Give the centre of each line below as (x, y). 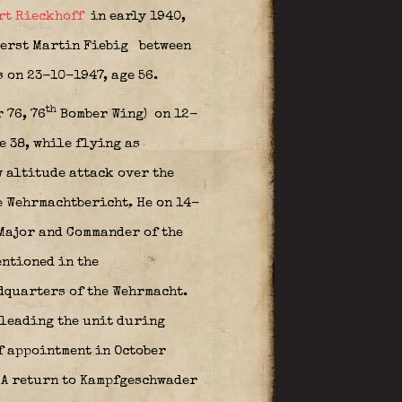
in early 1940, (136, 17)
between (163, 46)
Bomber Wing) (103, 114)
